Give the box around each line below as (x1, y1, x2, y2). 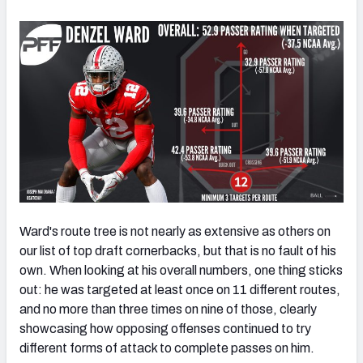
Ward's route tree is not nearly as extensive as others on (19, 224, 331, 239)
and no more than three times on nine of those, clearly (19, 302, 317, 317)
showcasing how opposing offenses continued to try (19, 322, 311, 336)
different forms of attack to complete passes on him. (19, 341, 314, 356)
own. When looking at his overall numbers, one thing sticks (19, 263, 343, 278)
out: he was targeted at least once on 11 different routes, (19, 283, 340, 297)
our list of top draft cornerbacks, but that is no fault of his (19, 244, 336, 258)
